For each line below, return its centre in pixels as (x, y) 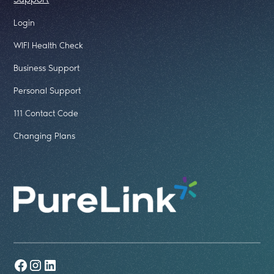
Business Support (47, 68)
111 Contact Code (46, 113)
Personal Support (47, 91)
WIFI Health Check (49, 45)
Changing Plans (45, 136)
